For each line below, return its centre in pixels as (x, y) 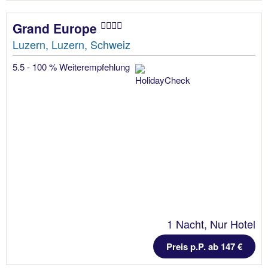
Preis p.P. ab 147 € (204, 246)
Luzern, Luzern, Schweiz (71, 44)
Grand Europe (57, 28)
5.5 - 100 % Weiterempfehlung (72, 66)
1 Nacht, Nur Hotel (211, 224)
